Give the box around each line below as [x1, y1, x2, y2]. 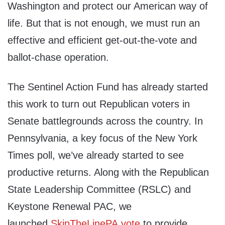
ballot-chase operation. [8, 52, 109, 63]
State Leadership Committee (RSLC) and [8, 184, 191, 195]
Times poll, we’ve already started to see [8, 150, 184, 161]
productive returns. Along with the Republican [8, 167, 209, 178]
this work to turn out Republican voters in [8, 98, 190, 110]
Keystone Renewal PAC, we [8, 201, 132, 212]
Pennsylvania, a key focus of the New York [8, 133, 197, 144]
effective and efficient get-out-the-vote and [8, 35, 197, 46]
